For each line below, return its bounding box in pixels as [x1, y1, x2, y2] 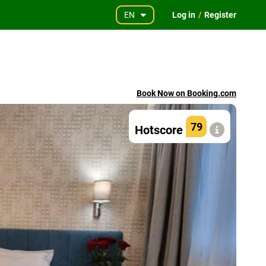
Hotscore [135, 123, 183, 137]
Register [204, 10, 236, 20]
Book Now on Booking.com [137, 88, 236, 98]
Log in [172, 10, 195, 20]
